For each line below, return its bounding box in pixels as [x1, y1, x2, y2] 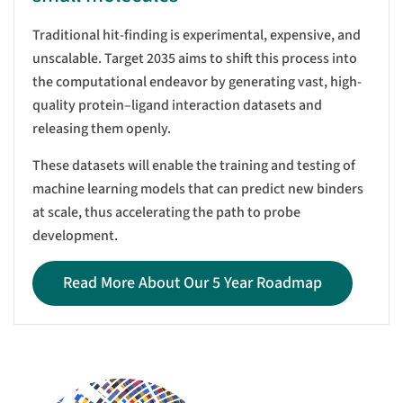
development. [32, 225, 118, 246]
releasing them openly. [32, 118, 171, 139]
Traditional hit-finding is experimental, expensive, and [32, 24, 361, 45]
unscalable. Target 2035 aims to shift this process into [32, 48, 357, 68]
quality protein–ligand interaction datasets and [32, 94, 322, 115]
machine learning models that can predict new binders [32, 178, 363, 199]
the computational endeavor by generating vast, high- [32, 71, 362, 92]
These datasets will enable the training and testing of [32, 155, 355, 175]
